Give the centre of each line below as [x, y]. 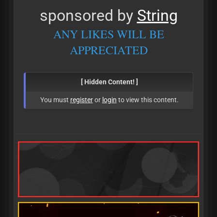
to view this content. [147, 100]
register [81, 100]
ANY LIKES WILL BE [108, 34]
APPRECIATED [108, 50]
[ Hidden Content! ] [109, 82]
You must [55, 100]
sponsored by [88, 15]
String [157, 15]
